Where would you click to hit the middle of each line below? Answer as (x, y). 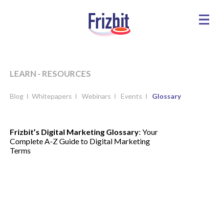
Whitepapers (53, 96)
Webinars (97, 96)
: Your (148, 131)
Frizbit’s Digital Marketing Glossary (74, 131)
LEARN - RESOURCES (50, 73)
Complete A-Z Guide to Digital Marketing (80, 141)
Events (132, 96)
